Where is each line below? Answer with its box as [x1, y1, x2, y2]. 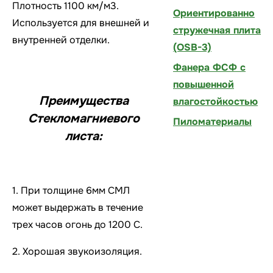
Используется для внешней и [12, 16, 149, 29]
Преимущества [38, 93, 129, 108]
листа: [65, 128, 102, 144]
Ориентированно [173, 7, 255, 19]
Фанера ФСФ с [173, 61, 246, 74]
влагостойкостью [173, 95, 258, 108]
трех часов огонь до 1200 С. [12, 218, 143, 231]
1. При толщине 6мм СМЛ [12, 183, 130, 197]
